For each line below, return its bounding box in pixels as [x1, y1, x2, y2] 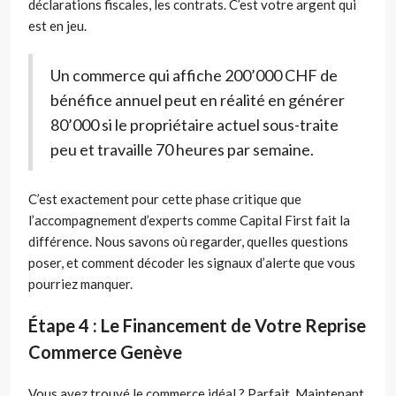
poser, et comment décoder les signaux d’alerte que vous [28, 255, 355, 271]
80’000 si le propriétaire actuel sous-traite [50, 115, 339, 135]
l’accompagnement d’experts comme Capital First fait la [28, 212, 350, 229]
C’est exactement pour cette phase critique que [28, 191, 301, 208]
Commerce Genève [28, 341, 182, 363]
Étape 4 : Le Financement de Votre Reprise [28, 315, 366, 337]
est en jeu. [28, 18, 87, 34]
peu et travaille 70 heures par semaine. [50, 140, 314, 160]
